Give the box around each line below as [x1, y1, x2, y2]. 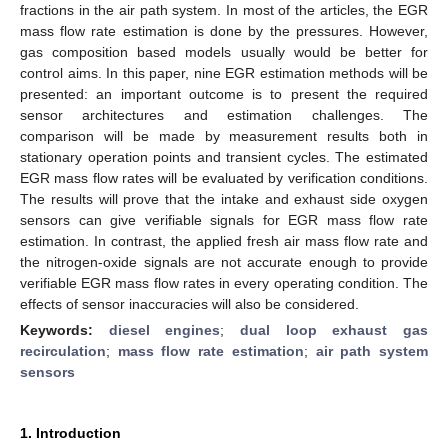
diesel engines [108, 321, 221, 338]
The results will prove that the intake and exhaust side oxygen [20, 190, 428, 207]
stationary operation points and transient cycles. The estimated [20, 148, 428, 165]
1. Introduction [20, 424, 121, 441]
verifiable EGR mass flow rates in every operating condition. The [20, 274, 428, 291]
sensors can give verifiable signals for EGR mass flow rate [20, 211, 428, 228]
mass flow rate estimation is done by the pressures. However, [20, 22, 428, 39]
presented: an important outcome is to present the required [20, 85, 428, 102]
